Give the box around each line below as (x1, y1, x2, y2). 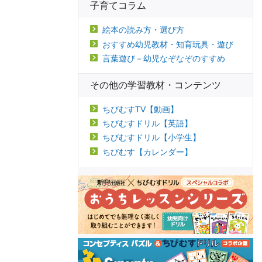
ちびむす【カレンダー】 (102, 147, 192, 157)
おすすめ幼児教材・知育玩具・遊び (102, 39, 233, 49)
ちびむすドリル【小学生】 (102, 133, 201, 143)
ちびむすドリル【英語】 (102, 119, 192, 129)
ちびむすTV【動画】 (102, 104, 178, 114)
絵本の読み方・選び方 (102, 25, 184, 35)
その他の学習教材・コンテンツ (90, 80, 221, 90)
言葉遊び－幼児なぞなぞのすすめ (102, 53, 225, 63)
